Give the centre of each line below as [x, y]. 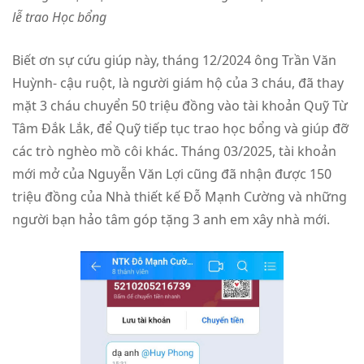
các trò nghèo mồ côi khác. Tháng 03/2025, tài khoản [174, 151]
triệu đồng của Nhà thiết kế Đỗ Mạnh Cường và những [180, 196]
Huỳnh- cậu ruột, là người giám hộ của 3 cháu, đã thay [178, 82]
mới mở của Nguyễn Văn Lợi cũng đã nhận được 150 [172, 173]
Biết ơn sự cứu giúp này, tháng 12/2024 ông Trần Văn [174, 60]
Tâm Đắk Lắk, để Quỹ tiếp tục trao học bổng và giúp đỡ [180, 128]
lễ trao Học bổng [59, 17]
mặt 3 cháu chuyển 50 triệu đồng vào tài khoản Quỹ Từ [180, 105]
